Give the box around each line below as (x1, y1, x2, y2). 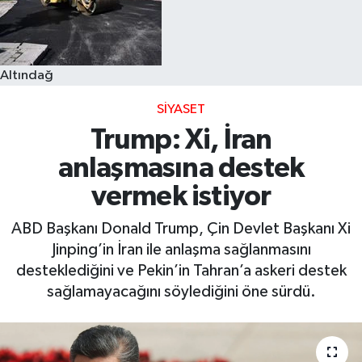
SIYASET (157, 102, 205, 116)
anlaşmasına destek (57, 154, 305, 183)
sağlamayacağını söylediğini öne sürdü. (46, 283, 316, 300)
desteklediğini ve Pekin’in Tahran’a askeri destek (15, 262, 347, 279)
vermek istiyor (90, 183, 271, 212)
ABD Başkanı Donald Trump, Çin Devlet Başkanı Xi (11, 220, 351, 237)
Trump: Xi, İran (90, 126, 272, 155)
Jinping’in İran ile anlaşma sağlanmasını (51, 241, 311, 258)
